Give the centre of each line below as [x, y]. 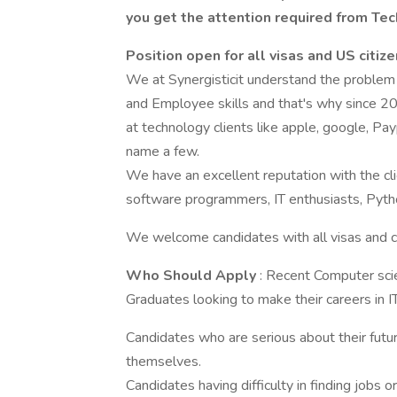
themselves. [163, 362]
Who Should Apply [193, 276]
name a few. [163, 152]
